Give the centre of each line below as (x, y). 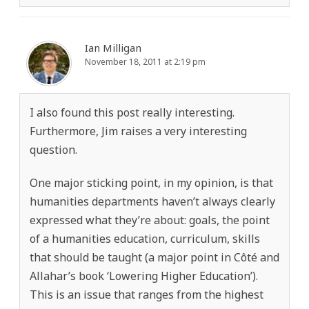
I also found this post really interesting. (132, 112)
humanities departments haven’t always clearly (152, 201)
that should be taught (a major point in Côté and (154, 257)
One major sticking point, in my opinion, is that (151, 182)
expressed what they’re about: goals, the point (150, 220)
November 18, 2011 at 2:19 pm (145, 61)
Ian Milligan (113, 47)
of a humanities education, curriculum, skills (145, 238)
